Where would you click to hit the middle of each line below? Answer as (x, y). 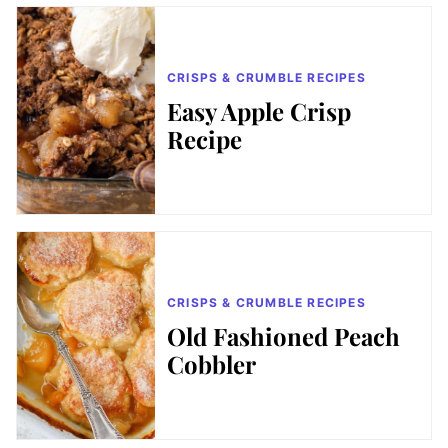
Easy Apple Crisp (259, 110)
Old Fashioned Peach (283, 335)
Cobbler (211, 363)
